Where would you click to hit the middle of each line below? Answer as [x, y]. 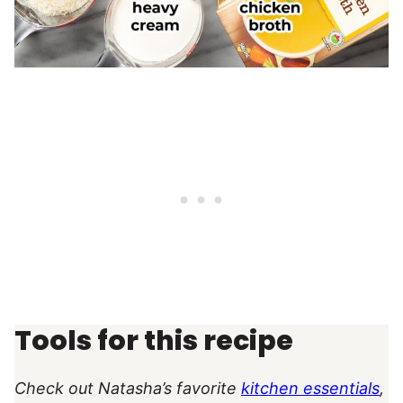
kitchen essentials [310, 389]
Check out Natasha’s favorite [128, 389]
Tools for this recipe [154, 341]
